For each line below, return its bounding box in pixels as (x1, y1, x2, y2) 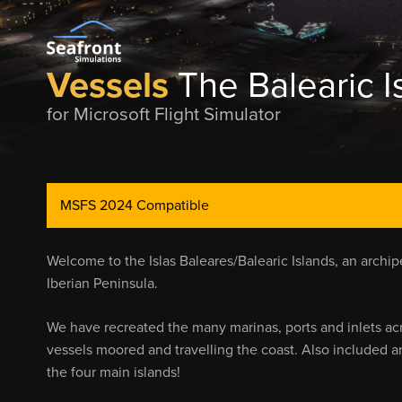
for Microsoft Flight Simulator (47, 103, 281, 126)
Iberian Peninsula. (47, 275, 158, 293)
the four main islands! (47, 363, 180, 381)
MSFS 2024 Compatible (60, 197, 209, 214)
